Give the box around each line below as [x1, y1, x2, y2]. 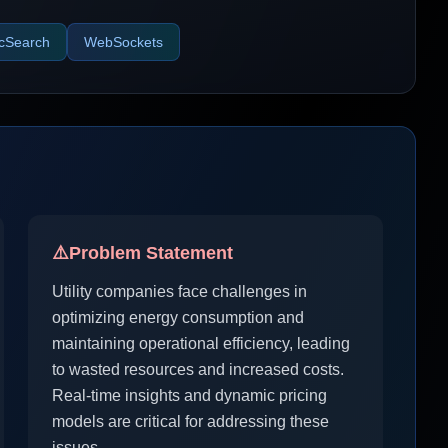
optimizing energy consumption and [52, 309, 304, 326]
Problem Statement [69, 243, 233, 263]
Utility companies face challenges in [52, 283, 307, 300]
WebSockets [84, 34, 163, 50]
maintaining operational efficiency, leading [52, 335, 350, 352]
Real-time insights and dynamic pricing [52, 387, 327, 404]
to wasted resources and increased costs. [52, 361, 344, 378]
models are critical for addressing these [52, 413, 329, 430]
